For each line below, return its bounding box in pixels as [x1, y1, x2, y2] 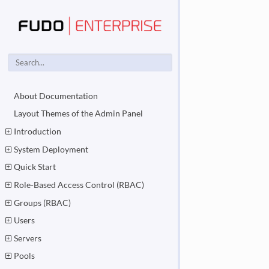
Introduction [14, 126, 62, 137]
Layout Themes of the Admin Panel [14, 108, 144, 119]
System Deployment [14, 144, 89, 154]
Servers [14, 232, 42, 243]
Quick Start [14, 162, 56, 172]
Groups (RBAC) [14, 197, 71, 208]
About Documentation [14, 90, 98, 101]
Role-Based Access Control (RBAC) [14, 179, 145, 190]
